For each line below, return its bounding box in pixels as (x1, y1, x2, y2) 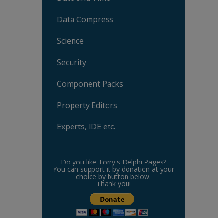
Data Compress (57, 14, 113, 25)
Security (57, 57, 86, 68)
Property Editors (57, 100, 117, 110)
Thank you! (96, 179, 131, 188)
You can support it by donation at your (53, 164, 174, 174)
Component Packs (57, 78, 123, 89)
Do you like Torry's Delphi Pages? (60, 157, 166, 166)
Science (57, 36, 84, 46)
